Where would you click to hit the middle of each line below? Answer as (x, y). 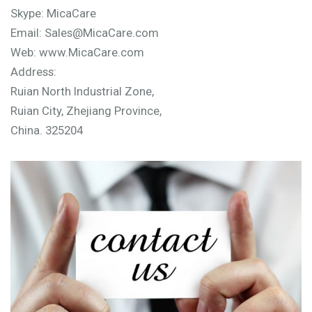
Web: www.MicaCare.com (77, 52)
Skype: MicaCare (53, 13)
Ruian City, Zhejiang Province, (86, 110)
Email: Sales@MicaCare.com (85, 32)
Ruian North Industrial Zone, (82, 91)
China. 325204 (47, 130)
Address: (33, 71)
